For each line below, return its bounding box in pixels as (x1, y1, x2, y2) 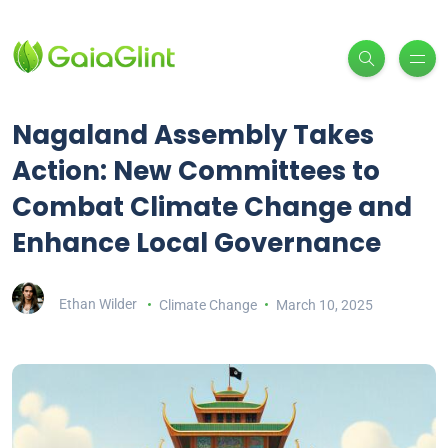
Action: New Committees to (12, 153, 380, 190)
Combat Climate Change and (12, 189, 412, 226)
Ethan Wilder (59, 296, 137, 313)
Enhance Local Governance (12, 225, 381, 262)
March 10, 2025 (275, 296, 373, 313)
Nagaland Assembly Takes (12, 117, 374, 154)
